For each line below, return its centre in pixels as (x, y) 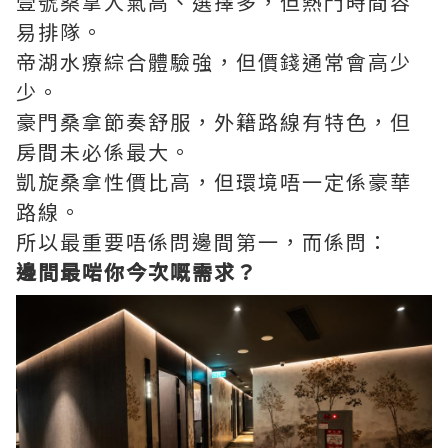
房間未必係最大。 (104, 151)
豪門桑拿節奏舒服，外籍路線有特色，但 (214, 121)
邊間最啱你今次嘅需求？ (137, 271)
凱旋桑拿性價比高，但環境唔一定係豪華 (214, 181)
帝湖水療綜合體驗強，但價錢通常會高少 (214, 61)
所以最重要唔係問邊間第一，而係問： (203, 241)
